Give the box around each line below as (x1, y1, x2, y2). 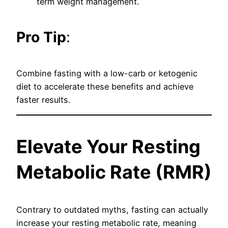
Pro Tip (16, 28, 66, 46)
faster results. (16, 94, 70, 105)
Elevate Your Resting (16, 135, 201, 158)
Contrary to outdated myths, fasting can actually (16, 204, 208, 215)
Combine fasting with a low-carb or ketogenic (16, 68, 197, 78)
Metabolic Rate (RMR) (16, 160, 212, 183)
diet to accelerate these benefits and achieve (16, 81, 193, 92)
